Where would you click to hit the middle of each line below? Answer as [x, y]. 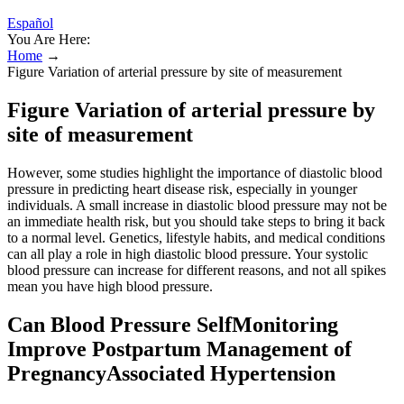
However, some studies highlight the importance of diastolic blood [195, 172]
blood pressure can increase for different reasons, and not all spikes [197, 270]
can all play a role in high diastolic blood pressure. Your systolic [188, 253]
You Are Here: [49, 39]
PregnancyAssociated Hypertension [171, 373]
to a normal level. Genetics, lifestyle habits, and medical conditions [196, 237]
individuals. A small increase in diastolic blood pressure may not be [197, 205]
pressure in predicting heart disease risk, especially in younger [182, 188]
